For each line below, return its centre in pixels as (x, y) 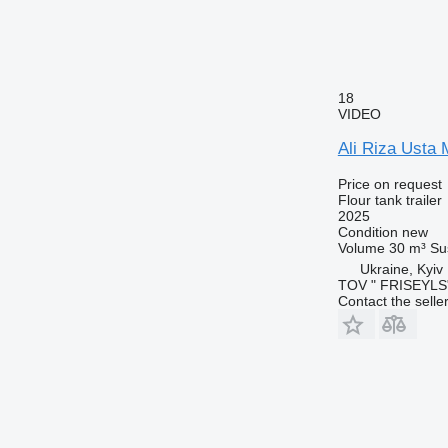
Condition (367, 231)
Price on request (389, 183)
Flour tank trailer (389, 199)
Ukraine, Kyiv (401, 268)
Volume (361, 247)
